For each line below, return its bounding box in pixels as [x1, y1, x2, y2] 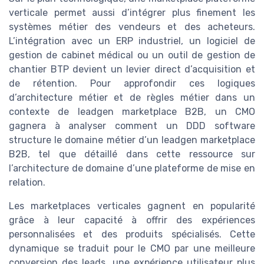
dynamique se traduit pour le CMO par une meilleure [9, 242, 255, 254]
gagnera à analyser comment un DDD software [9, 120, 255, 131]
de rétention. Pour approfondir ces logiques [9, 77, 255, 89]
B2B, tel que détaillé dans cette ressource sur [9, 148, 255, 160]
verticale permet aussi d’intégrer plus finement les [9, 6, 255, 18]
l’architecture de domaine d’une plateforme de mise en [9, 162, 255, 174]
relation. [9, 176, 45, 188]
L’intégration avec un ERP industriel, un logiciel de [9, 35, 255, 47]
